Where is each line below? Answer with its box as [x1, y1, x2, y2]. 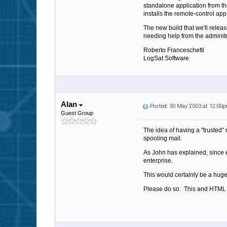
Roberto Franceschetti [143, 47, 204, 54]
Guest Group [61, 110, 93, 116]
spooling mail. [143, 135, 182, 142]
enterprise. [143, 157, 174, 164]
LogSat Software [143, 55, 189, 62]
